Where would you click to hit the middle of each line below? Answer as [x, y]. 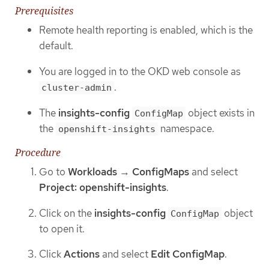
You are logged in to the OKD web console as [140, 71]
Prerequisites [44, 11]
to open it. [62, 228]
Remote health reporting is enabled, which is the [146, 30]
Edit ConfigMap [188, 254]
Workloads [92, 172]
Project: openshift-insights [103, 188]
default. [56, 46]
